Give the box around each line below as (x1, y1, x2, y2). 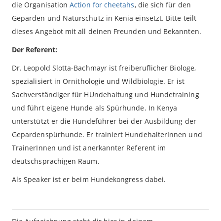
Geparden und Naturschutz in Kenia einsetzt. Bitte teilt (12, 13, 196, 23)
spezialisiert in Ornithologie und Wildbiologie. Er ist (12, 76, 184, 86)
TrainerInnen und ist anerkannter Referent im (12, 143, 166, 152)
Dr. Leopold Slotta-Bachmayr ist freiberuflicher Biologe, (12, 63, 196, 73)
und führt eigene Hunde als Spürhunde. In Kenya (12, 103, 178, 112)
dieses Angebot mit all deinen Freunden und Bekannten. (12, 26, 201, 36)
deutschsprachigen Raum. (12, 156, 100, 166)
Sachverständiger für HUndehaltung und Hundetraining (12, 89, 199, 99)
